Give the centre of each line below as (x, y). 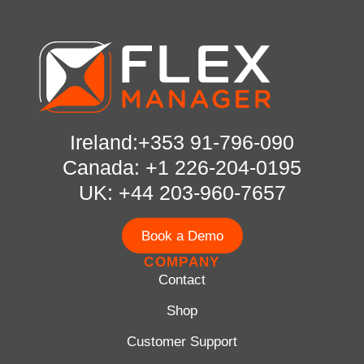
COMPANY (182, 262)
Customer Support (182, 342)
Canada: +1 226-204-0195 (182, 168)
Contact (182, 280)
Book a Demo (182, 236)
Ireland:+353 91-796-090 (182, 143)
